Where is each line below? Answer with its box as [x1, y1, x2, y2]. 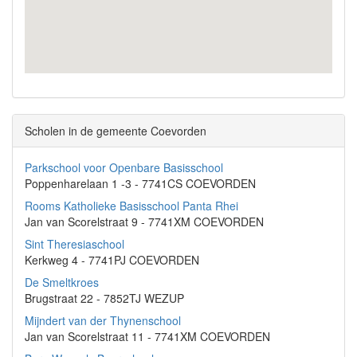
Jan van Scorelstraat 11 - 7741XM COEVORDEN [25, 328, 270, 344]
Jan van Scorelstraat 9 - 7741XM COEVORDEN [25, 214, 264, 229]
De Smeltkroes [25, 274, 99, 290]
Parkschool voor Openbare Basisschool [25, 159, 223, 175]
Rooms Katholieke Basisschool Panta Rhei [25, 198, 238, 214]
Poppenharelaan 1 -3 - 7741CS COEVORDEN [25, 175, 256, 191]
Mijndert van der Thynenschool [25, 312, 181, 328]
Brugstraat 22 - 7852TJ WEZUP [25, 290, 184, 306]
